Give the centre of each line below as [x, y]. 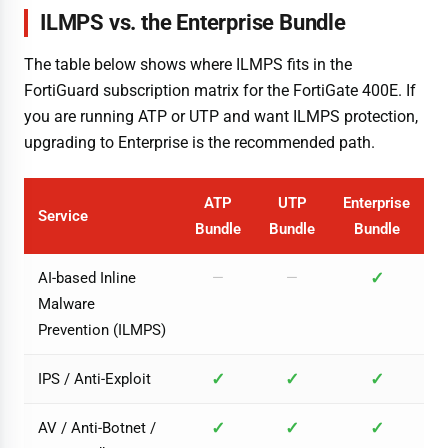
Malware [66, 304]
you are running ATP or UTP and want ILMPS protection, [221, 116]
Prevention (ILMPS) [102, 330]
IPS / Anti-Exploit [94, 379]
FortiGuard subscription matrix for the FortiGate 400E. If [220, 90]
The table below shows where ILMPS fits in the [188, 64]
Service [63, 216]
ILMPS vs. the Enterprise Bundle [193, 23]
